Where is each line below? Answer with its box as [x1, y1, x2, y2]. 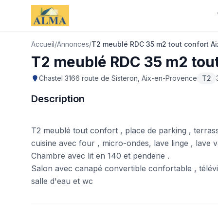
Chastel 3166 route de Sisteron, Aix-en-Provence [39, 74, 197, 82]
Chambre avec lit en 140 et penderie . [31, 151, 169, 161]
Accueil [31, 40, 54, 48]
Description [31, 93, 85, 105]
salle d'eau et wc [31, 176, 93, 186]
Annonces [57, 40, 89, 48]
